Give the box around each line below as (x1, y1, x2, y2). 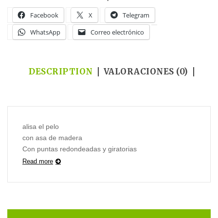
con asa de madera (22, 134, 82, 142)
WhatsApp (30, 28, 60, 36)
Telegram (123, 11, 149, 19)
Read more (22, 158, 53, 165)
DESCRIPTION (29, 66, 93, 77)
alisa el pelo (22, 123, 59, 130)
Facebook (30, 11, 58, 19)
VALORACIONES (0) (103, 66, 188, 77)
